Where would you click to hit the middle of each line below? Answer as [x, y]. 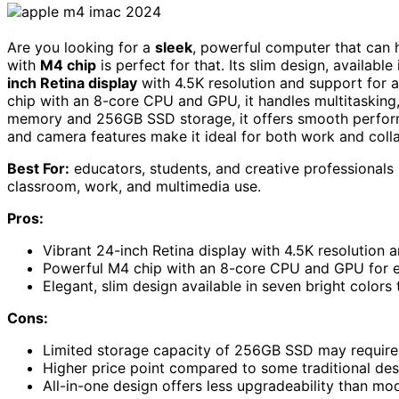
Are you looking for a [81, 47]
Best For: [38, 168]
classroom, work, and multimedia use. [134, 186]
